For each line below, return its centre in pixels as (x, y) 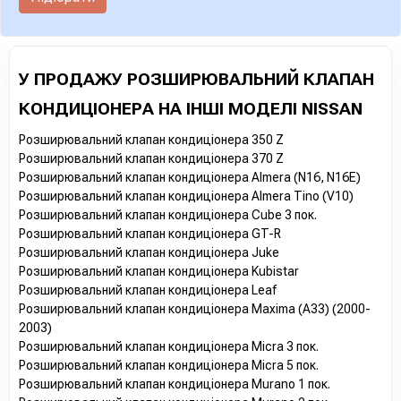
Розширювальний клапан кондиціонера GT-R (150, 233)
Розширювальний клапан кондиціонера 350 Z (151, 139)
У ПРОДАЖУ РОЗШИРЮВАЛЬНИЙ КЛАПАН (196, 79)
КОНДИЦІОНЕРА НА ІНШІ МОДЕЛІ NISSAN (191, 108)
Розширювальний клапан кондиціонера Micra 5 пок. (169, 365)
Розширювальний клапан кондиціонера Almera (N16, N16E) (190, 177)
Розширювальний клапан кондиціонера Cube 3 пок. (168, 214)
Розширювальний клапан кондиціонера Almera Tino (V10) (186, 196)
